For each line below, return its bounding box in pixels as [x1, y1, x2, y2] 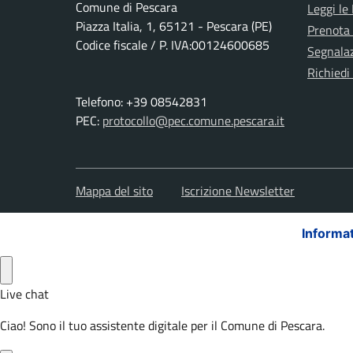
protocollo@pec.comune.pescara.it [102, 111, 284, 130]
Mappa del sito [76, 181, 153, 200]
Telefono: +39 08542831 [76, 92, 207, 111]
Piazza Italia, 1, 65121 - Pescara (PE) [76, 17, 272, 35]
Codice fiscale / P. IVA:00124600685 [76, 35, 269, 54]
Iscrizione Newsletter [181, 181, 295, 200]
